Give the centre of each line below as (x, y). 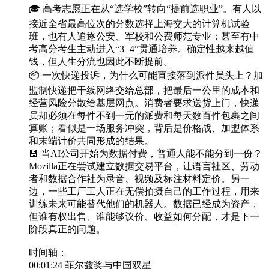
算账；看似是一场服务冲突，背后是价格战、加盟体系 (144, 128)
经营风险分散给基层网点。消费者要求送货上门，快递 (144, 103)
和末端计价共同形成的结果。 (91, 141)
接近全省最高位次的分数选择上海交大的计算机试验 (139, 24)
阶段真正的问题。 (67, 229)
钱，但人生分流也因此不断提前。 (101, 62)
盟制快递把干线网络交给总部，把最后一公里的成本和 (144, 91)
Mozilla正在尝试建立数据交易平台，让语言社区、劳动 (144, 166)
